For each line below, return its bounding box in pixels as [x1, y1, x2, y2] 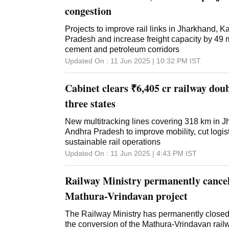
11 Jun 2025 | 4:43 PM [110, 149, 184, 158]
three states [65, 96, 116, 111]
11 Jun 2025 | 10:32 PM [110, 57, 188, 65]
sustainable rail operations [65, 138, 161, 147]
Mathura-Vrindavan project [65, 189, 188, 204]
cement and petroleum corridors [65, 45, 179, 54]
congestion [65, 4, 111, 19]
